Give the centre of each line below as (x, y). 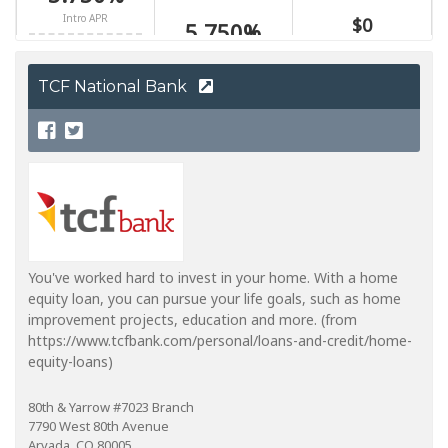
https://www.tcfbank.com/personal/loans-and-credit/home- (220, 340)
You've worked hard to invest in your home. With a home (213, 277)
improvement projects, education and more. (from (192, 319)
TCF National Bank (114, 86)
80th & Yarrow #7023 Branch (111, 406)
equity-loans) (70, 361)
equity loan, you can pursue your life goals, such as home (214, 298)
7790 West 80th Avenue (98, 425)
